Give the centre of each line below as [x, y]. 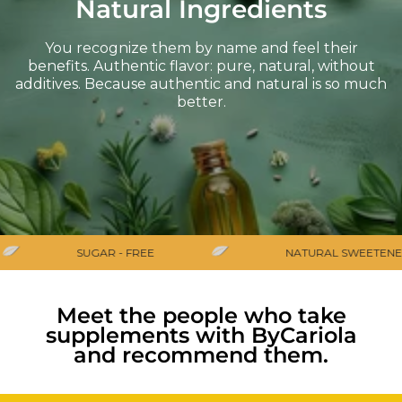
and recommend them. [201, 355]
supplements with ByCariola [201, 335]
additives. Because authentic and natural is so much [201, 84]
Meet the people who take [201, 315]
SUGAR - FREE [107, 252]
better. [201, 102]
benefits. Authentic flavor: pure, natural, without [201, 66]
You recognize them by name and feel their [201, 48]
